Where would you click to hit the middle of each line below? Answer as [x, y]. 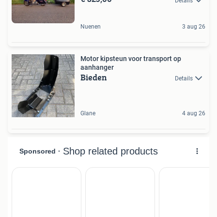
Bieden [94, 77]
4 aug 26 [194, 113]
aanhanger [97, 67]
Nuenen [91, 26]
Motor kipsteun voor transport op [131, 58]
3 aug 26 [194, 26]
